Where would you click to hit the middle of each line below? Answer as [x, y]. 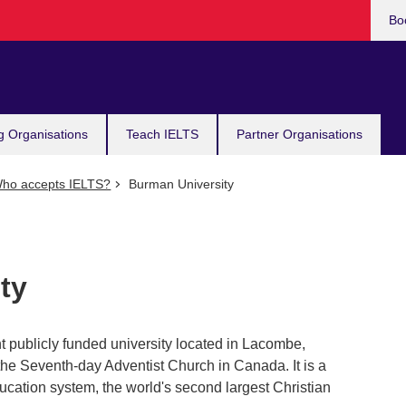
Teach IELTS [162, 134]
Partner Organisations [300, 134]
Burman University [179, 184]
